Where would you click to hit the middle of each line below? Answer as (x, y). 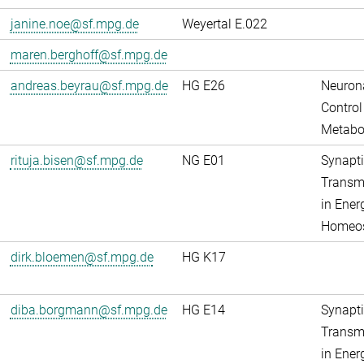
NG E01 (203, 160)
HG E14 (203, 310)
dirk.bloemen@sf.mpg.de (82, 257)
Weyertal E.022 (224, 24)
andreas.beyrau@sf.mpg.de (89, 86)
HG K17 (204, 257)
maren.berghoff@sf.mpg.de (89, 55)
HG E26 (203, 86)
